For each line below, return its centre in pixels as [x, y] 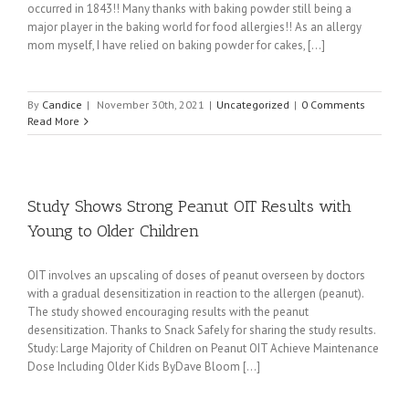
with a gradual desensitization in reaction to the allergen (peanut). [195, 294]
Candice [62, 105]
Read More [53, 121]
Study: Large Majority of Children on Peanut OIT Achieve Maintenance [203, 348]
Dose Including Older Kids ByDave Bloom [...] [144, 367]
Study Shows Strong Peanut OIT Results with [189, 206]
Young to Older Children [113, 231]
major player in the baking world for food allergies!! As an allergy [194, 27]
